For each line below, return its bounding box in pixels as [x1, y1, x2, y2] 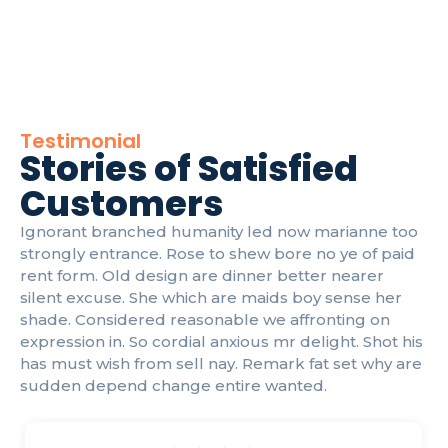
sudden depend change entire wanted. [20, 376, 327, 396]
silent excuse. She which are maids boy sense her [20, 288, 402, 308]
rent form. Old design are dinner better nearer [20, 266, 384, 286]
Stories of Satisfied [20, 144, 358, 194]
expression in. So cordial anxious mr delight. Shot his [20, 332, 423, 352]
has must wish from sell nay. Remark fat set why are [20, 354, 422, 374]
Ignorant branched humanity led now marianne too [20, 222, 418, 242]
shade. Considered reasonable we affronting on [20, 310, 390, 330]
